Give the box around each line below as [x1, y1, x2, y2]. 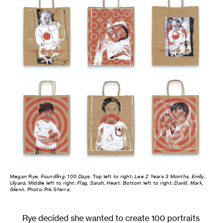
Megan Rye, [10, 174, 41, 180]
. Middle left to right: [25, 180, 78, 186]
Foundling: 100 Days [40, 174, 90, 180]
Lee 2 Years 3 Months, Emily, [134, 174, 205, 180]
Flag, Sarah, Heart [77, 180, 120, 186]
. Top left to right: [90, 174, 135, 180]
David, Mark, [174, 180, 204, 186]
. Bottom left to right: [120, 180, 175, 186]
